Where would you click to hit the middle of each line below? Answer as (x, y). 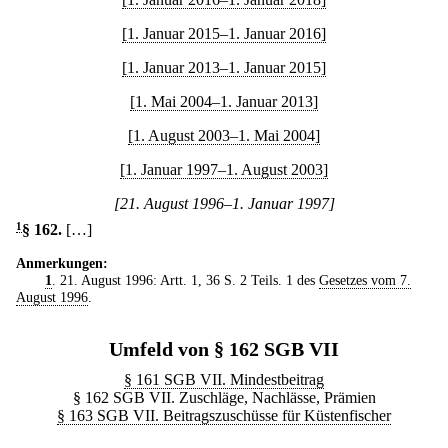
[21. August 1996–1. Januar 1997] (224, 203)
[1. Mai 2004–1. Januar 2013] (224, 101)
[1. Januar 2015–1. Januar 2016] (224, 33)
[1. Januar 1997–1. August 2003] (224, 169)
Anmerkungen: (62, 263)
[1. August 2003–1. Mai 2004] (224, 135)
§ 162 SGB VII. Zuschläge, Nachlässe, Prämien (224, 397)
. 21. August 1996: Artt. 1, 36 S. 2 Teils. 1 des (185, 280)
